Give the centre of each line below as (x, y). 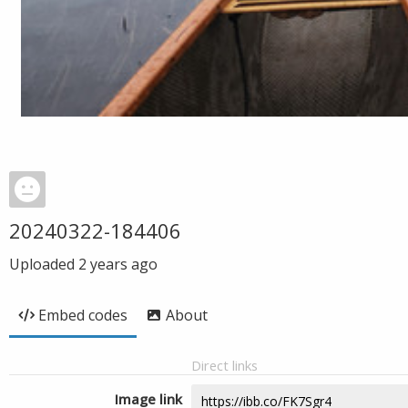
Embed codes (83, 315)
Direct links (224, 365)
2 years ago (118, 264)
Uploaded (44, 264)
